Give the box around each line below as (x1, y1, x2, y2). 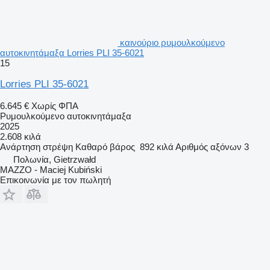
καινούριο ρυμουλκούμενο (120, 37, 225, 48)
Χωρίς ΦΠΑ (31, 100, 78, 111)
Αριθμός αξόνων (175, 141, 242, 152)
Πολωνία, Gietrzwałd (13, 154, 96, 165)
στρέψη (43, 141, 73, 152)
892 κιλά (140, 141, 174, 152)
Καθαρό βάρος (75, 141, 135, 152)
